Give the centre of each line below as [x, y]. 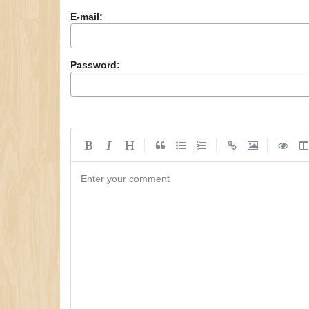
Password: [95, 64]
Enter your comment [125, 178]
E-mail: [87, 16]
